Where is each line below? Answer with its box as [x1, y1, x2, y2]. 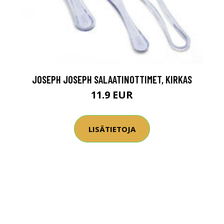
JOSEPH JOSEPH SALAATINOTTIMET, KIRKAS [32, 73, 192, 85]
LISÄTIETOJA [88, 123, 135, 134]
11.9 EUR [91, 88, 133, 101]
